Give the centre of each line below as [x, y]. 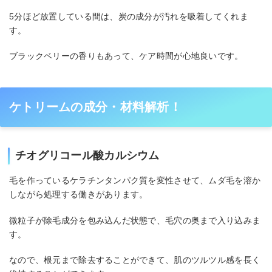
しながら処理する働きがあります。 [79, 195]
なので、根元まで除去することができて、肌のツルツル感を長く [135, 260]
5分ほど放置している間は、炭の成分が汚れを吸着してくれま [129, 16]
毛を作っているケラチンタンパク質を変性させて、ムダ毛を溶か [135, 181]
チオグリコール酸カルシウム [87, 156]
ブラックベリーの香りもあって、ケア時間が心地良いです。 [126, 56]
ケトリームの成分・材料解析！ [95, 107]
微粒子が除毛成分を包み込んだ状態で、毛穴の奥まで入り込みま [135, 220]
